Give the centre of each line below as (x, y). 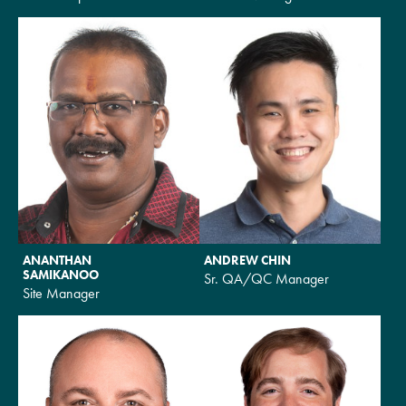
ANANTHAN (57, 260)
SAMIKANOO (61, 274)
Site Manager (61, 293)
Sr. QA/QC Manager (266, 278)
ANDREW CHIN (247, 260)
